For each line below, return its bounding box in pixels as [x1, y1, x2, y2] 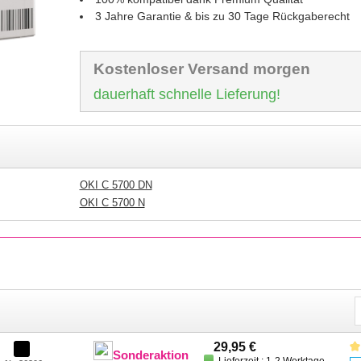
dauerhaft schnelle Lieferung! [93, 86, 280, 102]
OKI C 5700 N [79, 197, 145, 209]
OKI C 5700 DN [79, 179, 152, 191]
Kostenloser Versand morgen [93, 60, 310, 77]
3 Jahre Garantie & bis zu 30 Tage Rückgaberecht [94, 10, 350, 23]
